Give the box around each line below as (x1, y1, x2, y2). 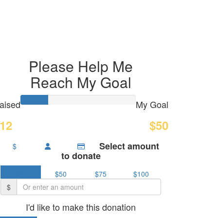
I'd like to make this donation (26, 200, 136, 213)
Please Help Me (29, 55, 133, 76)
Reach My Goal (30, 71, 131, 92)
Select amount (99, 139, 160, 152)
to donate (61, 149, 101, 162)
